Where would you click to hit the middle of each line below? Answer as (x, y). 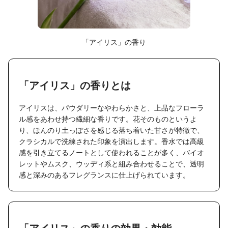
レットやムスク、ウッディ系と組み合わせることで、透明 (111, 163)
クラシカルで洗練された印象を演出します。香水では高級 (111, 141)
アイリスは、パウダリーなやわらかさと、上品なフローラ (111, 107)
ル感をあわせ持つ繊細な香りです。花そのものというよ (108, 119)
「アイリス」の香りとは (75, 85)
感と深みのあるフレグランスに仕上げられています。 (104, 175)
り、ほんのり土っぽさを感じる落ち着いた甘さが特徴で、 (111, 130)
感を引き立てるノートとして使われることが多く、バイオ (111, 152)
